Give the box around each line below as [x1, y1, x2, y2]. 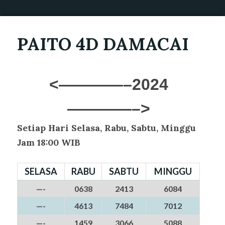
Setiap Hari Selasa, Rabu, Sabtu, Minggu [17, 122, 196, 134]
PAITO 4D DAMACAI [17, 33, 189, 55]
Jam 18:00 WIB [17, 137, 80, 148]
